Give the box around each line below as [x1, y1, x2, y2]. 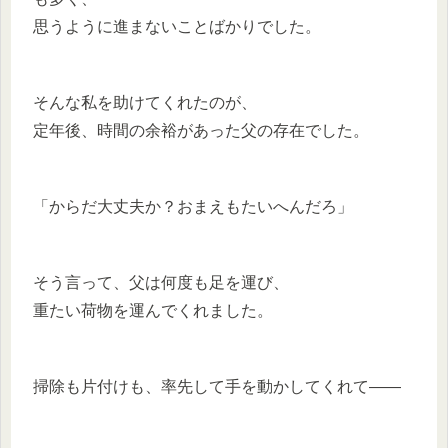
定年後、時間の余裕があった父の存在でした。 [33, 121, 369, 139]
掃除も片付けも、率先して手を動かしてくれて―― [33, 377, 401, 395]
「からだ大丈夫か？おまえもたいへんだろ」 [33, 197, 353, 215]
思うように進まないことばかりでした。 [33, 17, 321, 35]
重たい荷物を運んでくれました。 [33, 301, 273, 319]
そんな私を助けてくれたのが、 [33, 93, 257, 111]
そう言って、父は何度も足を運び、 [33, 273, 289, 291]
